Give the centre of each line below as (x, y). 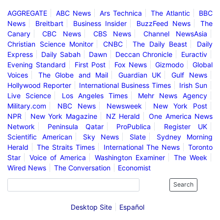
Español (132, 207)
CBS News (112, 34)
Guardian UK (140, 75)
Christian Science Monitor (50, 44)
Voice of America (58, 157)
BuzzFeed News (164, 23)
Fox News (130, 65)
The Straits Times (66, 147)
